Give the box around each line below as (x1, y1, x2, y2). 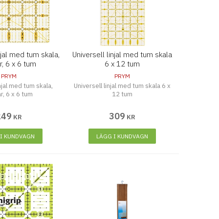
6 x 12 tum (105, 59, 140, 68)
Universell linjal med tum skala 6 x (74, 82, 171, 90)
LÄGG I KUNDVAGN (96, 132, 149, 140)
